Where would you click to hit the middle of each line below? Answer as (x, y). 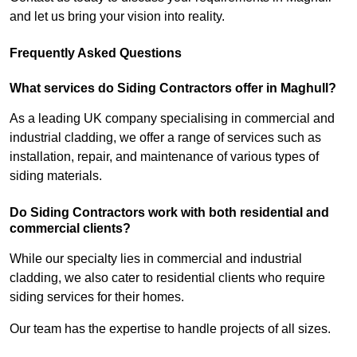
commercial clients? (70, 229)
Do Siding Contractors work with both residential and (169, 213)
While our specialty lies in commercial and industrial (156, 259)
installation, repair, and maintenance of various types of (164, 157)
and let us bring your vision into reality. (117, 17)
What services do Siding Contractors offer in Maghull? (173, 88)
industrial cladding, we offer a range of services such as (165, 138)
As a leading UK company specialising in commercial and (172, 119)
